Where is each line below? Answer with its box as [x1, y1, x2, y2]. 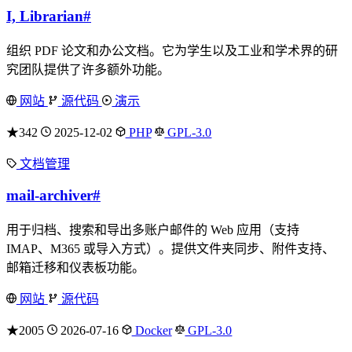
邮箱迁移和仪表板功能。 [6, 260, 145, 274]
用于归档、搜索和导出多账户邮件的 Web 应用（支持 [6, 222, 299, 236]
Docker [131, 323, 172, 337]
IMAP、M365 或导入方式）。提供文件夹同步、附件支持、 [6, 241, 335, 255]
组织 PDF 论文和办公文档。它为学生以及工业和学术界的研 [6, 44, 338, 58]
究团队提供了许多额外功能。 [6, 63, 170, 77]
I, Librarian [6, 8, 83, 25]
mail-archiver [6, 186, 93, 203]
